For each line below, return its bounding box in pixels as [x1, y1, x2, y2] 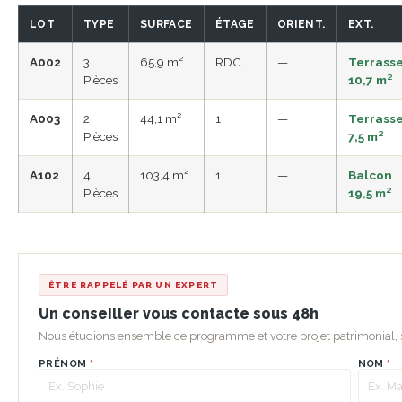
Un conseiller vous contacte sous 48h [39, 304, 319, 322]
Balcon [348, 167, 392, 182]
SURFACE [140, 17, 193, 31]
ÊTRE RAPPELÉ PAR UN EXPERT [48, 279, 219, 290]
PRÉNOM [39, 357, 91, 370]
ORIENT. [277, 17, 326, 31]
